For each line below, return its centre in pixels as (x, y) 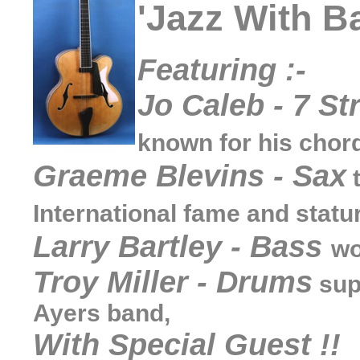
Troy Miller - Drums (173, 282)
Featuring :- (222, 70)
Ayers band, (102, 313)
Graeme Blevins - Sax (190, 176)
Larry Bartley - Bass (182, 246)
